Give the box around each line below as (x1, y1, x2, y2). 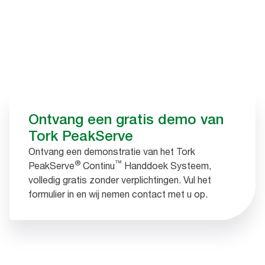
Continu (80, 160, 115, 172)
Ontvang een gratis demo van (28, 111, 224, 128)
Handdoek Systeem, (122, 160, 211, 172)
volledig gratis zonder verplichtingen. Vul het (28, 174, 211, 186)
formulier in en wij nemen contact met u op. (28, 188, 208, 200)
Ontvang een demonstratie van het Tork (28, 146, 195, 157)
